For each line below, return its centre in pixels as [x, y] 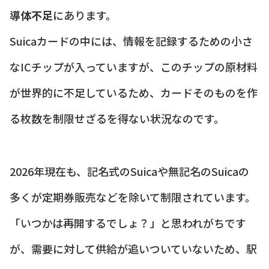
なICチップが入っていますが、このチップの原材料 [134, 66]
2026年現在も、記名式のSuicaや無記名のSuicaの [129, 171]
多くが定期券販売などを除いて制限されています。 [133, 197]
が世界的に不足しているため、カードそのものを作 [134, 92]
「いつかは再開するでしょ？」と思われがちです [128, 222]
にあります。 [85, 15]
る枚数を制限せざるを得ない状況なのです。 [117, 118]
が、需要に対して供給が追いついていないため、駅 [133, 248]
